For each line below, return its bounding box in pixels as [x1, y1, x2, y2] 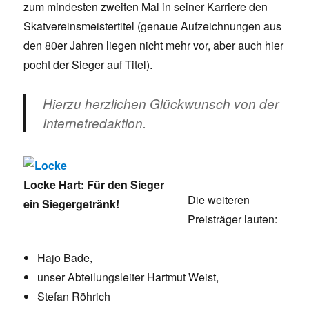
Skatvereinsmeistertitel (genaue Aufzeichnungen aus [23, 18, 282, 34]
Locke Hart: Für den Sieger [23, 177, 165, 193]
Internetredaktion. [43, 114, 147, 132]
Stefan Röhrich [37, 288, 111, 305]
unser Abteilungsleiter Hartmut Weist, [37, 269, 219, 286]
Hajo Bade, [37, 250, 93, 266]
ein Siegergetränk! [23, 196, 120, 212]
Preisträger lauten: [188, 211, 278, 228]
